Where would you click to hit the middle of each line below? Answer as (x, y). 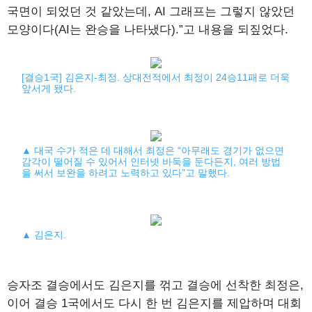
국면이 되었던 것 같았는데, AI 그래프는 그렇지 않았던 (151, 11)
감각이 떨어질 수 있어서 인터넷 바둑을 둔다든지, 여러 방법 (151, 162)
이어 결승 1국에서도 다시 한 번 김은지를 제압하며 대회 (154, 303)
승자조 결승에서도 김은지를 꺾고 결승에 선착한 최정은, (155, 285)
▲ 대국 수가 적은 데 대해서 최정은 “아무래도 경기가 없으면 (153, 150)
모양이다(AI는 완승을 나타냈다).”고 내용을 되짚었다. (148, 30)
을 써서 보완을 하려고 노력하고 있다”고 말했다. (126, 173)
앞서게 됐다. (49, 88)
